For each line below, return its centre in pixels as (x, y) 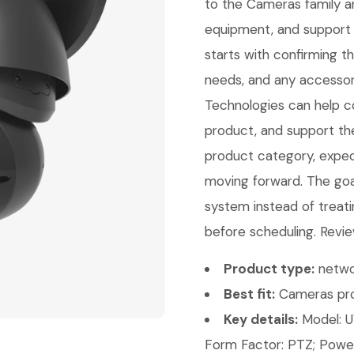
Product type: (269, 269)
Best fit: (249, 294)
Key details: (261, 319)
